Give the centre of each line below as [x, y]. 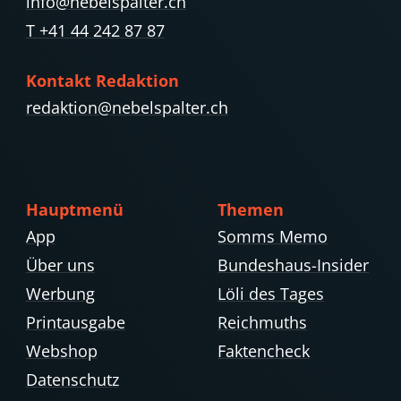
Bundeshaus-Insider [294, 265]
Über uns [60, 265]
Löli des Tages [271, 294]
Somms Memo [273, 237]
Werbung [60, 294]
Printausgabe [75, 323]
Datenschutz [72, 380]
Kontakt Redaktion [102, 81]
